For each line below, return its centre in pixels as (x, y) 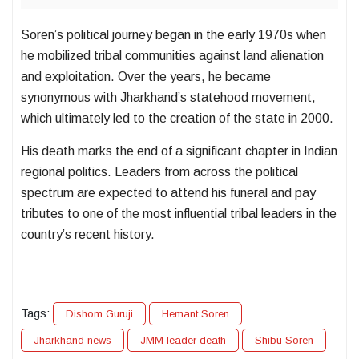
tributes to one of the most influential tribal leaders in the (179, 214)
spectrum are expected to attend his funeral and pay (168, 193)
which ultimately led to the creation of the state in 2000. (177, 119)
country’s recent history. (88, 235)
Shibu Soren (284, 341)
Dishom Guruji (99, 314)
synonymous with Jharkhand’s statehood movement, (168, 98)
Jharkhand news (73, 341)
